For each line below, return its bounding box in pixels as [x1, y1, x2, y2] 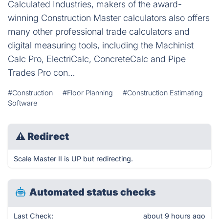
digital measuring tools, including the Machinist [8, 40, 194, 50]
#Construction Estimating [123, 88, 203, 97]
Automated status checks [29, 186, 156, 198]
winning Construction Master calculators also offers [8, 13, 210, 23]
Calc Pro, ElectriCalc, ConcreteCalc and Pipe [8, 54, 186, 64]
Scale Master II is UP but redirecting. [14, 154, 133, 163]
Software [8, 99, 37, 107]
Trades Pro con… [8, 67, 75, 78]
